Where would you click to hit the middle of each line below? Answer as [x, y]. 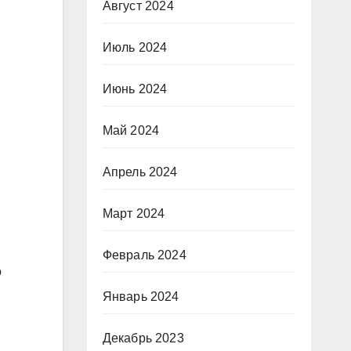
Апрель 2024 [140, 172]
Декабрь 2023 [143, 338]
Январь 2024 [141, 297]
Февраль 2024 [144, 255]
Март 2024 [134, 213]
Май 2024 [131, 130]
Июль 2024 [135, 47]
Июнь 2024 [135, 89]
